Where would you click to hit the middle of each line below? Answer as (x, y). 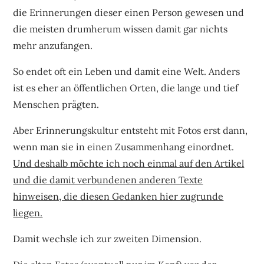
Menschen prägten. (56, 104)
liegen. (28, 212)
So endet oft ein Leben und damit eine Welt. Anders (127, 71)
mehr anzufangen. (53, 45)
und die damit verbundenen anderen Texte (108, 179)
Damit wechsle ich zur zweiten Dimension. (108, 238)
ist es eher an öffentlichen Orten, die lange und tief (126, 88)
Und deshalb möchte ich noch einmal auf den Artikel (129, 163)
